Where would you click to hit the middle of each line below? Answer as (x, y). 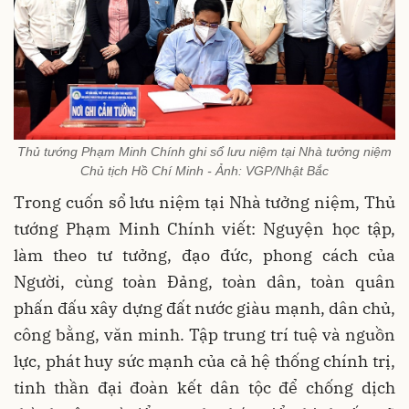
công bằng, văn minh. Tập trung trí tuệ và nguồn (204, 335)
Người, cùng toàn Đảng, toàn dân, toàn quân (204, 282)
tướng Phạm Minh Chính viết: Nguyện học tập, (204, 229)
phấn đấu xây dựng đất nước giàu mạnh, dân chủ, (204, 309)
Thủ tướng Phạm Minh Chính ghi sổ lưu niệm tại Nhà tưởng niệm (204, 152)
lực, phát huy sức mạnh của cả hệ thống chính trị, (204, 362)
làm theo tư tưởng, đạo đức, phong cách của (204, 256)
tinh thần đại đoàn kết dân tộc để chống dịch (204, 388)
